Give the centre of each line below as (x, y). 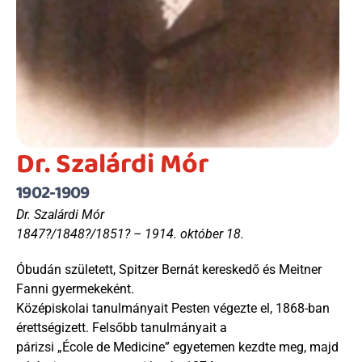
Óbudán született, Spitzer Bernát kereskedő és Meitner (169, 269)
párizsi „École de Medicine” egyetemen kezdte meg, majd (177, 347)
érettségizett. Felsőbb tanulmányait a (122, 328)
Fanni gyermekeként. (75, 289)
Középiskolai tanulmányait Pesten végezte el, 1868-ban (173, 308)
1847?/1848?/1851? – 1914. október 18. (130, 234)
